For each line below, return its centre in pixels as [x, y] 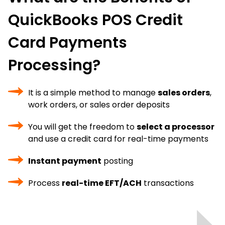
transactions [168, 183]
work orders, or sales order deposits [99, 105]
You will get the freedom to [82, 127]
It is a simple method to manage [93, 93]
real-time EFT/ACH [102, 183]
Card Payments [68, 43]
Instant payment [65, 161]
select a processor [176, 127]
